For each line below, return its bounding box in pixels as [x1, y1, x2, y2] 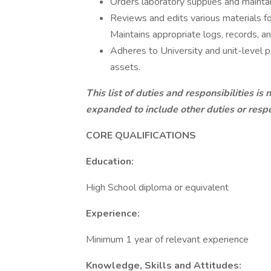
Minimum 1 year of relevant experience [86, 233, 249, 246]
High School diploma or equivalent [86, 181, 229, 194]
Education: [86, 155, 134, 168]
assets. [110, 60, 140, 74]
